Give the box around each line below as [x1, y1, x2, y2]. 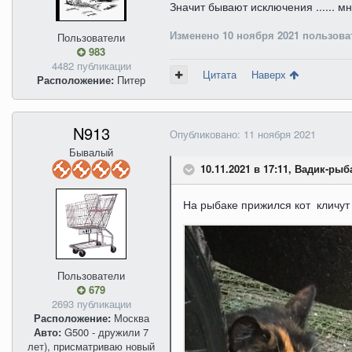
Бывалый [69, 145, 113, 160]
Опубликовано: [170, 126, 244, 142]
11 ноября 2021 [244, 126, 316, 142]
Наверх [251, 67, 289, 82]
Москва [110, 310, 149, 326]
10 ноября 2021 [222, 27, 299, 43]
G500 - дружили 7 [61, 324, 148, 340]
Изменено [170, 27, 222, 43]
